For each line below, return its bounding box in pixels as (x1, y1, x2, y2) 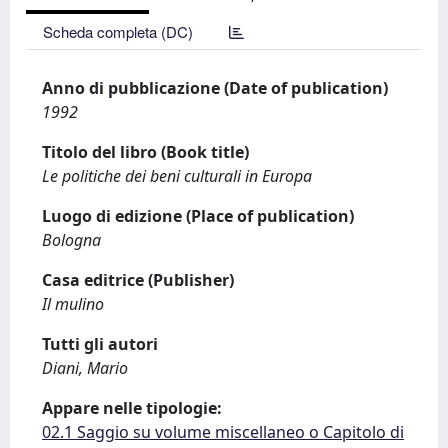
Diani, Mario (42, 357, 128, 379)
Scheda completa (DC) (43, 21, 193, 42)
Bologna (42, 229, 101, 251)
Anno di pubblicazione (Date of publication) (42, 77, 388, 99)
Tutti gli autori (42, 333, 158, 355)
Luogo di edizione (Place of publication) (42, 205, 354, 227)
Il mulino (42, 293, 104, 315)
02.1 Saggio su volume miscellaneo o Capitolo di (42, 421, 404, 443)
